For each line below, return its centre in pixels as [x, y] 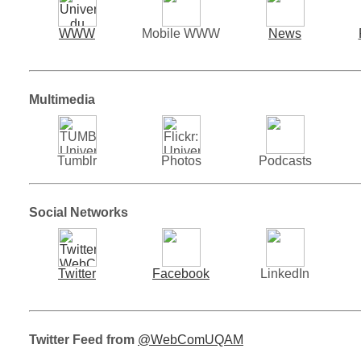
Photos [181, 160]
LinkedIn [285, 273]
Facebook [181, 273]
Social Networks [79, 212]
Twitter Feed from [83, 339]
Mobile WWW [181, 33]
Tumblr [77, 160]
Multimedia [62, 99]
